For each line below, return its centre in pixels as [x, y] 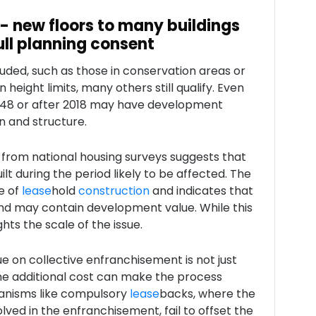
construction [114, 191]
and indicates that [201, 191]
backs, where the [207, 294]
